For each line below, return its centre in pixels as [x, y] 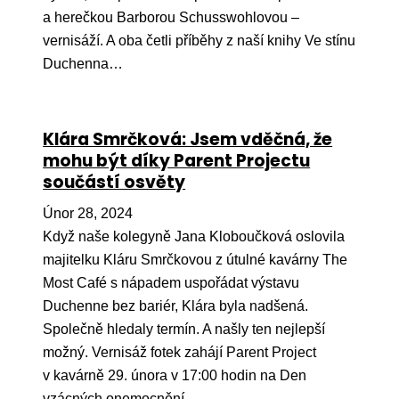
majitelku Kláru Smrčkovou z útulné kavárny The [195, 259]
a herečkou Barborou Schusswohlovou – [171, 18]
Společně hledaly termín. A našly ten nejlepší [184, 329]
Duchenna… [83, 64]
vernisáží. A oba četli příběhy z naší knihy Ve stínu [199, 41]
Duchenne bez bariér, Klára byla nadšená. [176, 305]
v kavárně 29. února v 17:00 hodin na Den [175, 375]
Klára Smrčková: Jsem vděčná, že [188, 139]
